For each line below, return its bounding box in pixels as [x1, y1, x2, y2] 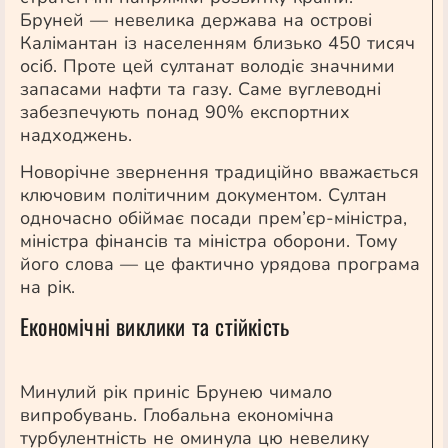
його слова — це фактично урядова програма [20, 252, 420, 276]
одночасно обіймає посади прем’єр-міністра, [20, 206, 407, 230]
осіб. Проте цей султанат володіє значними [20, 54, 395, 78]
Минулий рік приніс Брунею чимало [20, 380, 332, 404]
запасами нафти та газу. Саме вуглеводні [20, 77, 381, 101]
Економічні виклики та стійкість [20, 310, 290, 342]
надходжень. [20, 123, 132, 147]
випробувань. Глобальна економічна [20, 403, 334, 427]
